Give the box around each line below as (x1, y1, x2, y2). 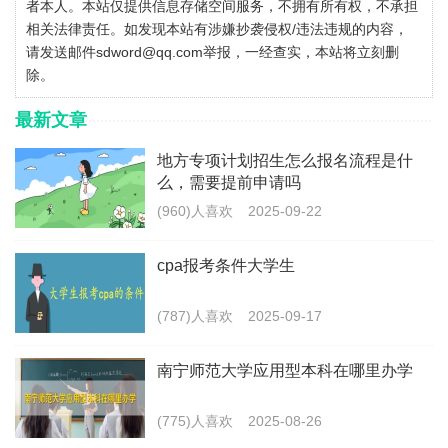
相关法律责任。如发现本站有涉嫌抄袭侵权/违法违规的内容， (26, 21, 408, 37)
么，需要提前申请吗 (157, 174, 301, 191)
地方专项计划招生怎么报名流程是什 (157, 152, 413, 169)
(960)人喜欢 (157, 203, 233, 219)
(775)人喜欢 (157, 413, 233, 429)
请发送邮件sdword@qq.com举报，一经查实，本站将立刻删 (26, 44, 399, 60)
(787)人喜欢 (157, 308, 233, 324)
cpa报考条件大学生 (157, 257, 295, 274)
